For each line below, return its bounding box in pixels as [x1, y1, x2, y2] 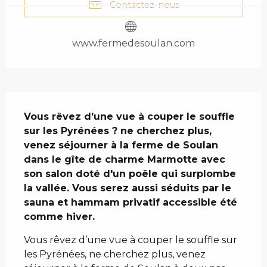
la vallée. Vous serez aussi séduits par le [24, 182, 231, 194]
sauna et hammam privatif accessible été [24, 197, 237, 209]
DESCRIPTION [6, 93, 175, 117]
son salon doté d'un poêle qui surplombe [24, 168, 236, 180]
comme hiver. [24, 211, 95, 223]
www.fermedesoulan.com [72, 38, 195, 49]
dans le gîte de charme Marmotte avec [24, 154, 225, 166]
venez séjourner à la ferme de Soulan [24, 139, 218, 151]
